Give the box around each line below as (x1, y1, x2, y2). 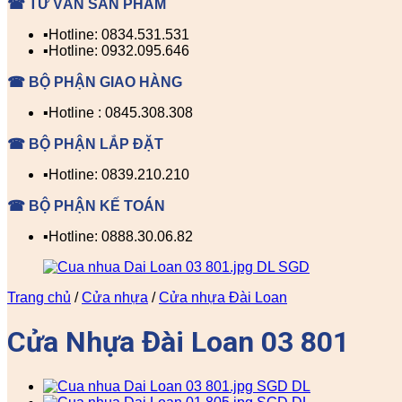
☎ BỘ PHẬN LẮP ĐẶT (7, 136, 163, 152)
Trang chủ (7, 290, 71, 305)
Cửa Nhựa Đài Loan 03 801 (7, 325, 349, 360)
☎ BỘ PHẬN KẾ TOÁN (7, 198, 165, 214)
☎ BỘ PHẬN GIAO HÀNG (7, 74, 182, 90)
